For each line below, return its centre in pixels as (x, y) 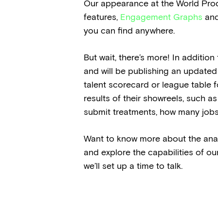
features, (102, 17)
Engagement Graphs (161, 17)
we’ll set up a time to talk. (133, 166)
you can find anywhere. (129, 30)
